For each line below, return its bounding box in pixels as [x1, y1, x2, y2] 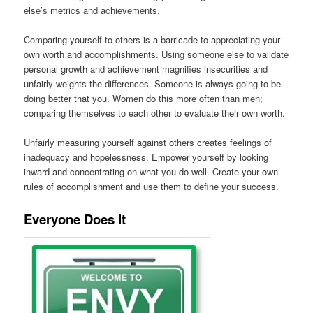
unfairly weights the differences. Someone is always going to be [24, 77, 282, 91]
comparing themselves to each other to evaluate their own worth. [24, 106, 286, 120]
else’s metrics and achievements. [24, 3, 161, 17]
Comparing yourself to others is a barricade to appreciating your [24, 33, 281, 47]
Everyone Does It [24, 209, 126, 228]
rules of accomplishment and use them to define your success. [24, 180, 279, 194]
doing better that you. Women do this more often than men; [24, 92, 263, 105]
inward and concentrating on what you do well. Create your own [24, 165, 279, 179]
